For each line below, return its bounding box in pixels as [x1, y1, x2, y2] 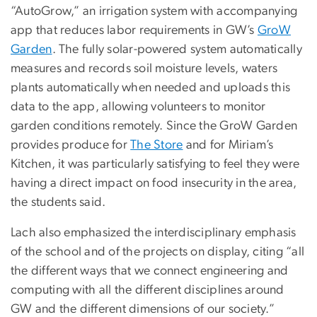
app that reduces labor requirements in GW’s [11, 24, 258, 38]
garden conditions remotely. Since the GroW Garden [11, 120, 298, 133]
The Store [130, 139, 183, 152]
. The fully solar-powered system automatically [52, 43, 302, 57]
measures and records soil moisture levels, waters [11, 62, 278, 76]
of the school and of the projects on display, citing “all [11, 246, 305, 259]
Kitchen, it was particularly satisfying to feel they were [11, 158, 300, 171]
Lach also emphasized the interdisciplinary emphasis [11, 226, 296, 240]
